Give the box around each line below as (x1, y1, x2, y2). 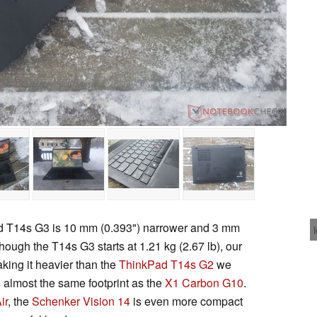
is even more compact (130, 292, 243, 309)
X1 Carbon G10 (165, 274, 243, 291)
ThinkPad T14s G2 (119, 255, 214, 272)
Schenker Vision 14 (32, 292, 130, 309)
